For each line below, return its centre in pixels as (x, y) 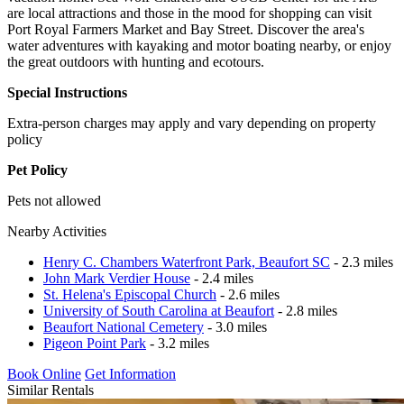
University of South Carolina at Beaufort (159, 310)
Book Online (44, 373)
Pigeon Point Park (95, 343)
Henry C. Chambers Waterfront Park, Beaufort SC (187, 262)
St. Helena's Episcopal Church (130, 294)
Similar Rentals (50, 390)
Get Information (130, 373)
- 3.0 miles (235, 326)
